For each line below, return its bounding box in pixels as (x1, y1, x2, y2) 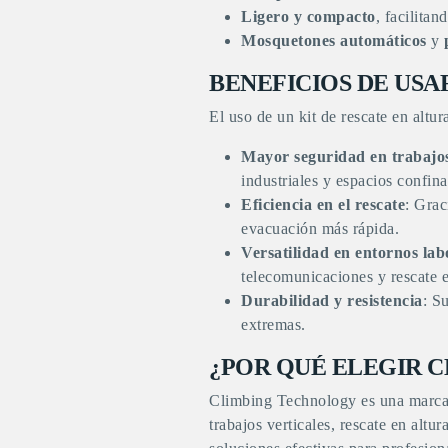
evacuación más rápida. (241, 219, 399, 237)
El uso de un (209, 107, 299, 125)
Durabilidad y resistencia (241, 291, 423, 309)
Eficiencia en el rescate (241, 195, 405, 213)
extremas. (241, 315, 306, 333)
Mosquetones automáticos (241, 31, 427, 49)
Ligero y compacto (241, 7, 376, 25)
